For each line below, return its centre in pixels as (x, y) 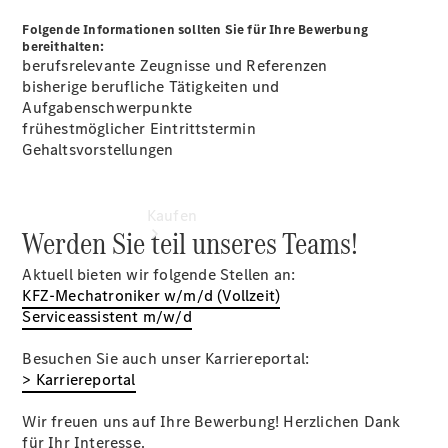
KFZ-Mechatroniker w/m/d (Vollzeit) (151, 295)
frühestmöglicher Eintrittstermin (139, 128)
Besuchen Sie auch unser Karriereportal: (166, 358)
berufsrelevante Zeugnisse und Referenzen (175, 65)
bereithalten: (63, 46)
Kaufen (171, 215)
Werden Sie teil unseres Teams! (190, 243)
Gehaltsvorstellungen (98, 149)
